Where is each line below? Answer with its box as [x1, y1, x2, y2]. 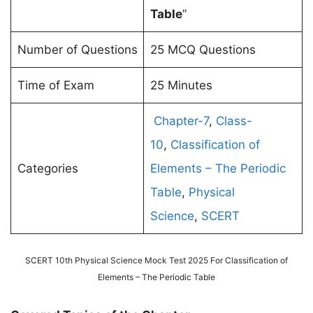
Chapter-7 [153, 114, 209, 129]
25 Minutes [150, 78, 212, 93]
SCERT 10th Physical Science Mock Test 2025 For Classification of [25, 254, 288, 265]
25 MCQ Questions [150, 43, 256, 57]
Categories [17, 161, 78, 176]
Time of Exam [17, 78, 94, 93]
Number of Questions [17, 43, 138, 57]
